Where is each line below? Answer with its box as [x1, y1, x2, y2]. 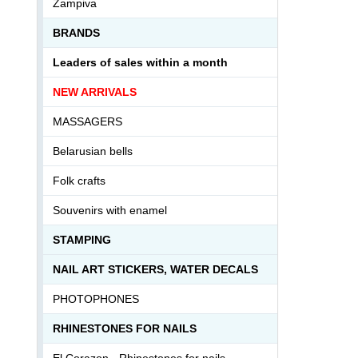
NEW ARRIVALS [53, 85, 137, 98]
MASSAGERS [53, 114, 122, 128]
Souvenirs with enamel [53, 203, 167, 217]
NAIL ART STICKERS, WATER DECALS [53, 262, 258, 276]
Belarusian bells [53, 144, 133, 157]
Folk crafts [53, 173, 105, 187]
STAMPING [53, 233, 111, 246]
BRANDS [53, 26, 100, 39]
